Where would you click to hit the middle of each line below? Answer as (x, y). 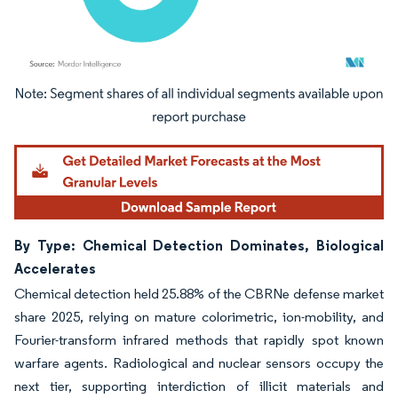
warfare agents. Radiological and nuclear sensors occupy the (199, 362)
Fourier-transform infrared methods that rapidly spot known (199, 339)
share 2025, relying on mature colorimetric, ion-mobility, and (199, 316)
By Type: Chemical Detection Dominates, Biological (199, 245)
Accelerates (55, 268)
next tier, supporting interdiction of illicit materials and (199, 386)
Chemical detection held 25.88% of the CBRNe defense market (199, 293)
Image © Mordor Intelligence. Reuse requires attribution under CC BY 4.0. (188, 97)
